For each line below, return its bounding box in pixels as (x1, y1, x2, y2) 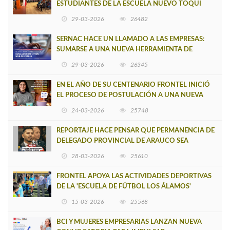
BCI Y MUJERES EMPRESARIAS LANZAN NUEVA (56, 219, 202, 226)
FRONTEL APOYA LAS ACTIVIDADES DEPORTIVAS (56, 173, 212, 180)
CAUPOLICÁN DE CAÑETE (56, 11, 138, 18)
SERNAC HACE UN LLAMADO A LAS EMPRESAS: (56, 36, 204, 43)
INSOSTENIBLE (56, 148, 103, 155)
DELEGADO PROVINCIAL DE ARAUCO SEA (56, 138, 188, 145)
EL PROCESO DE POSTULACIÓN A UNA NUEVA (56, 92, 203, 99)
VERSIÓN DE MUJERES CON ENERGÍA (56, 102, 172, 109)
